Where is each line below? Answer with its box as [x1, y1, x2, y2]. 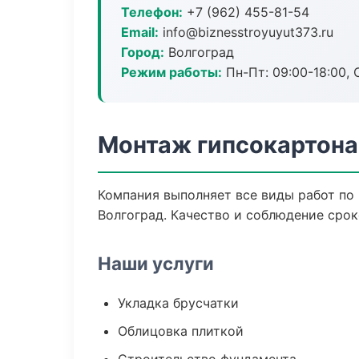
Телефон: [121, 4, 183, 20]
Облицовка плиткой [118, 323, 244, 339]
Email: [121, 24, 159, 40]
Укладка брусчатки [118, 295, 239, 311]
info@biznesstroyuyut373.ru [159, 24, 333, 40]
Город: [121, 44, 164, 60]
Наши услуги [98, 252, 214, 274]
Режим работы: [121, 64, 222, 80]
